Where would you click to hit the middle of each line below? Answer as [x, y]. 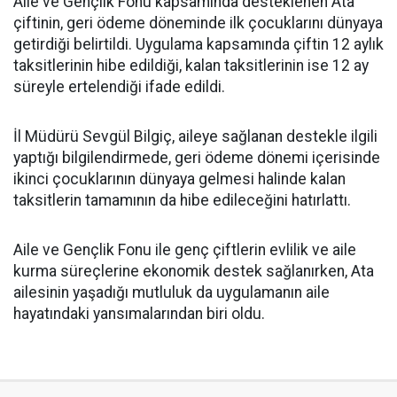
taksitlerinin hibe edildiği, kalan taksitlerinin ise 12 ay [191, 66]
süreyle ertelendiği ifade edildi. [119, 87]
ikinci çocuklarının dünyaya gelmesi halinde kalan [179, 179]
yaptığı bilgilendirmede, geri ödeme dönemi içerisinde [197, 158]
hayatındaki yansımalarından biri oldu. [139, 314]
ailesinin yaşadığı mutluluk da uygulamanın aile [171, 292]
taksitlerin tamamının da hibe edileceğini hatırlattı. [182, 200]
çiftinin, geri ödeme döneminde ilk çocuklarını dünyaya [198, 23]
